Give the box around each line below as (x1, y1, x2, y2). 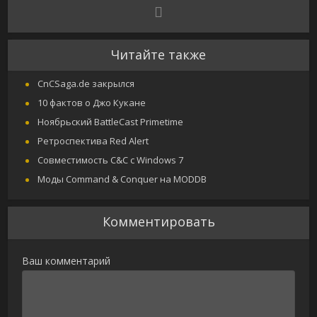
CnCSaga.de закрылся (38, 77, 135, 91)
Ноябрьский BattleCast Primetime (38, 115, 184, 129)
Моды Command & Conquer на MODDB (38, 173, 207, 186)
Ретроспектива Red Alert (38, 134, 149, 148)
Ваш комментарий (22, 254, 111, 268)
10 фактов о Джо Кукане (38, 96, 146, 110)
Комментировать (102, 213, 215, 231)
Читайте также (111, 46, 206, 64)
